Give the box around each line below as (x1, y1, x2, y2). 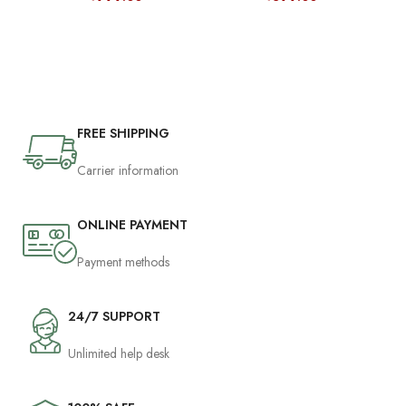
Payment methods (77, 252, 170, 271)
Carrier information (77, 160, 179, 179)
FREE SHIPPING (77, 123, 170, 142)
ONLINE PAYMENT (77, 215, 188, 234)
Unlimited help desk (68, 343, 170, 362)
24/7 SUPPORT (68, 306, 161, 325)
